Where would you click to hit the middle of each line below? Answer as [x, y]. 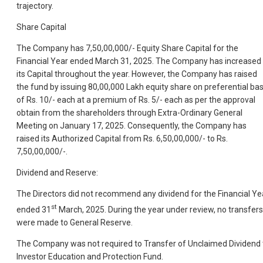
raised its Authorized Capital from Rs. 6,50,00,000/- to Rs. [122, 139]
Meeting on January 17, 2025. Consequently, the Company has [131, 126]
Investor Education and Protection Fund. [90, 256]
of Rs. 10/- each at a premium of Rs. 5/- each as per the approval [136, 100]
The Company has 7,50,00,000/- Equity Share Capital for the [127, 48]
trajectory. [35, 6]
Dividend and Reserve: [57, 173]
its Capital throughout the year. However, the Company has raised [137, 74]
